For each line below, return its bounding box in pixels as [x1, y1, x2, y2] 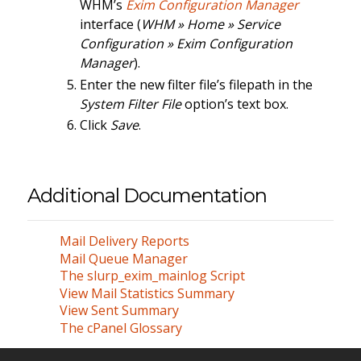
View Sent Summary [59, 301, 179, 320]
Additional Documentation [27, 183, 267, 207]
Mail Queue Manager [59, 249, 188, 268]
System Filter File [79, 94, 181, 113]
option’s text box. [180, 94, 288, 113]
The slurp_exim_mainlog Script [59, 267, 245, 285]
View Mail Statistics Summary [59, 284, 234, 302]
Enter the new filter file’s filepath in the [79, 75, 313, 93]
